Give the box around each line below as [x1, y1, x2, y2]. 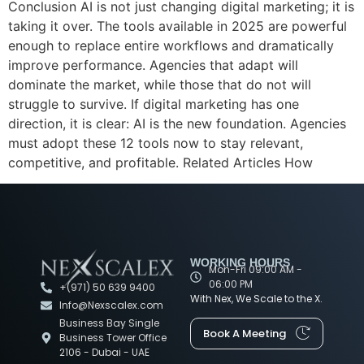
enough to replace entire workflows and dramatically [8, 37, 334, 54]
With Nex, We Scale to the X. [190, 292, 323, 305]
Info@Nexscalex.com [58, 297, 163, 312]
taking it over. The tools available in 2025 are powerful [8, 17, 347, 34]
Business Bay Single [58, 315, 159, 330]
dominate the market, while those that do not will [8, 76, 311, 93]
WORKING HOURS [190, 256, 290, 269]
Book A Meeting [203, 326, 286, 342]
